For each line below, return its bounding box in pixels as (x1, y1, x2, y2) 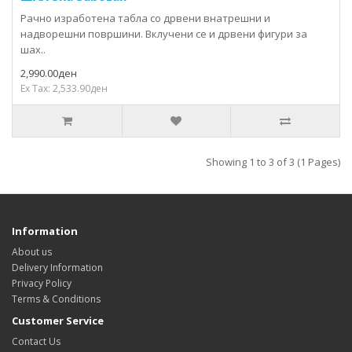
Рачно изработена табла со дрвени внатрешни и (20, 11, 270, 25)
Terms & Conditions (12, 292, 101, 306)
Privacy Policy (12, 277, 71, 290)
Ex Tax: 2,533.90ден (20, 82, 108, 95)
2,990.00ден (20, 66, 77, 80)
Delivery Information (12, 261, 103, 274)
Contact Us (12, 335, 60, 348)
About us (12, 245, 52, 258)
